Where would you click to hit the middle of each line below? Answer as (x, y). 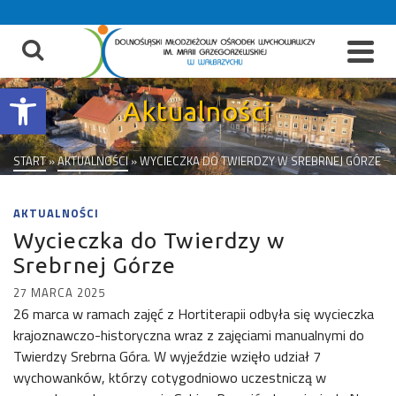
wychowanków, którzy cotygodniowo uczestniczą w (170, 377)
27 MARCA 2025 (59, 293)
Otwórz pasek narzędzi (57, 96)
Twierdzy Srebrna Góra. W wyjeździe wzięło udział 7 (167, 356)
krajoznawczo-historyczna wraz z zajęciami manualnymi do (189, 335)
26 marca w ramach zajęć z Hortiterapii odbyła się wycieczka (194, 314)
